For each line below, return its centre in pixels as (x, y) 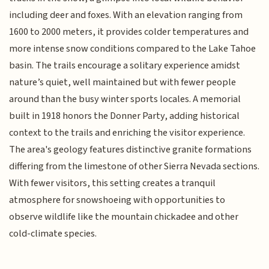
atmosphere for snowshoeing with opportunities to (117, 200)
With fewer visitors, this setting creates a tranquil (113, 183)
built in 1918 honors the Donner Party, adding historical (125, 116)
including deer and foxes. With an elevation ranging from (126, 15)
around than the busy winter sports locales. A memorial (125, 99)
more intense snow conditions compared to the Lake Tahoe (133, 48)
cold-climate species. (53, 233)
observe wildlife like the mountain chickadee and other (124, 216)
